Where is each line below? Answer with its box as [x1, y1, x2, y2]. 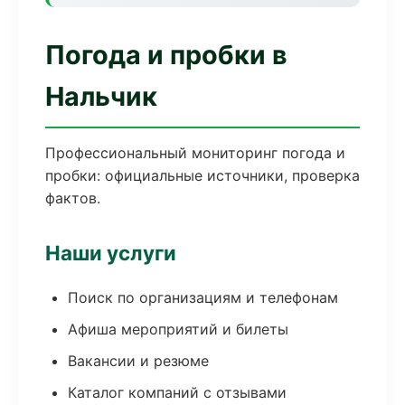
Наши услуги [45, 240, 176, 265]
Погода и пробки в [45, 39, 287, 71]
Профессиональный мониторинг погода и [45, 144, 345, 162]
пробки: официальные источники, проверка [45, 166, 360, 184]
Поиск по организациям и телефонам [68, 288, 338, 306]
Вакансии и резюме [68, 352, 209, 370]
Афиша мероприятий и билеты [68, 320, 288, 338]
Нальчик [45, 80, 157, 112]
